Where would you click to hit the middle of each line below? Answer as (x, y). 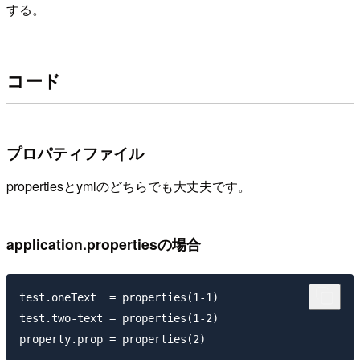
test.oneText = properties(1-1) (119, 297)
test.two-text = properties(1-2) (119, 318)
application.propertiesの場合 (104, 244)
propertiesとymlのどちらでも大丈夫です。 (129, 186)
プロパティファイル (75, 152)
